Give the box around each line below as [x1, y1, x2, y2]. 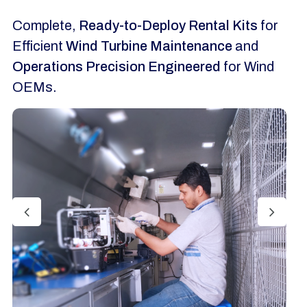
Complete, [12, 18, 79, 33]
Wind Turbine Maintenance [66, 38, 232, 53]
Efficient [12, 38, 66, 53]
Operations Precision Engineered [12, 59, 221, 74]
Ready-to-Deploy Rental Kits [79, 18, 258, 33]
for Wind [221, 59, 274, 74]
